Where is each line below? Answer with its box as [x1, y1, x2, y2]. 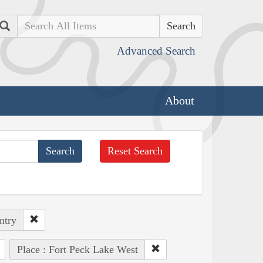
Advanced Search [117, 45, 195, 57]
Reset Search [107, 144, 163, 157]
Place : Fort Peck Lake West [16, 243, 138, 255]
